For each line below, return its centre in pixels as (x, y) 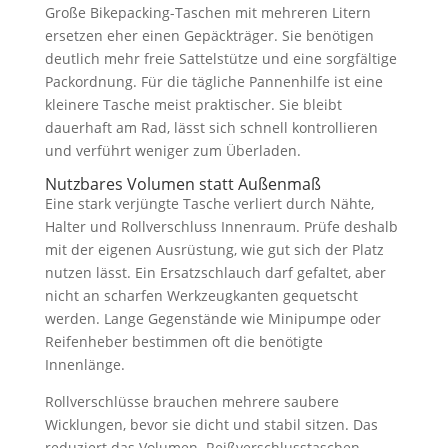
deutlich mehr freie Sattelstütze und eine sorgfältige (220, 58)
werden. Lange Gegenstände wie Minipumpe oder (212, 318)
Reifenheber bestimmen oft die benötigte (183, 341)
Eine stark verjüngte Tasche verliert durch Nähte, (209, 203)
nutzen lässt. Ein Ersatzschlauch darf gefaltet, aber (215, 272)
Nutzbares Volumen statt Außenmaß (182, 183)
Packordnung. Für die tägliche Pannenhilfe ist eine (213, 81)
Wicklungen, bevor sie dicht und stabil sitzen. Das (211, 424)
